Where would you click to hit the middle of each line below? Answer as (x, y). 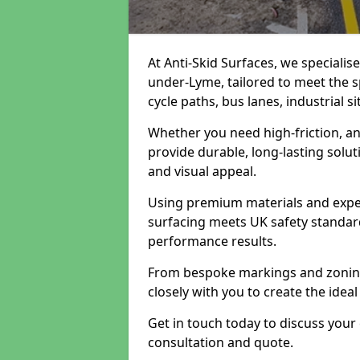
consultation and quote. (221, 342)
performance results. (212, 241)
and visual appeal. (202, 171)
